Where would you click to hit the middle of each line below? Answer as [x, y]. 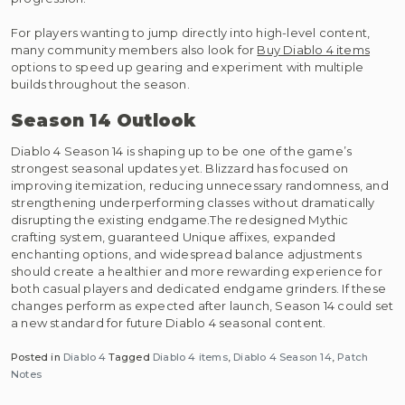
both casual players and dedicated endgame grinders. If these [199, 288]
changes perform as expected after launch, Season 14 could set [202, 305]
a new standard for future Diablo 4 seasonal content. [169, 322]
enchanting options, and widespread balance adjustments [186, 254]
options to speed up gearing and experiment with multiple [188, 67]
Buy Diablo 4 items [314, 50]
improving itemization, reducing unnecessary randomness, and [200, 185]
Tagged [131, 358]
